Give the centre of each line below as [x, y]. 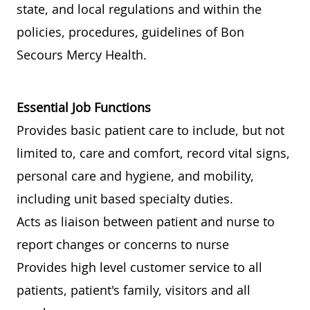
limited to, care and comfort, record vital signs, [153, 153]
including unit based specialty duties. [125, 199]
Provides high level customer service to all [139, 267]
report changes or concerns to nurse [123, 245]
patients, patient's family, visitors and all [134, 290]
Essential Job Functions [84, 108]
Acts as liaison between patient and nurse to [146, 222]
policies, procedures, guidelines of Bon [130, 32]
